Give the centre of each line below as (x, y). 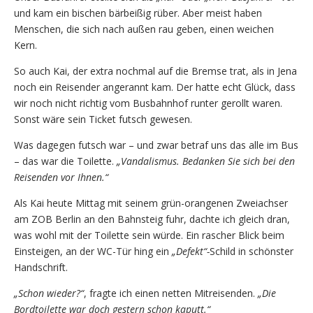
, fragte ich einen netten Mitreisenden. (169, 293)
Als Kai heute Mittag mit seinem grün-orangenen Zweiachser (151, 203)
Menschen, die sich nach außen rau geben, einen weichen (144, 29)
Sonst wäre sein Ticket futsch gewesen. (103, 119)
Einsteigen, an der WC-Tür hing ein (93, 251)
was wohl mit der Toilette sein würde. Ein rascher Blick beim (149, 235)
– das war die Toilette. (64, 161)
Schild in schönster (252, 251)
